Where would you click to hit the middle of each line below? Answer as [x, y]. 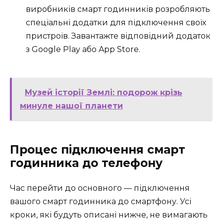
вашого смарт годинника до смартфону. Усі [101, 201]
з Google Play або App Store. [83, 50]
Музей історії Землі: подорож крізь [104, 92]
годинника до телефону [86, 163]
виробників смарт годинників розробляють [118, 9]
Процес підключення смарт [98, 149]
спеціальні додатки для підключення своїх [116, 23]
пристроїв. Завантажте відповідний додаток [118, 36]
